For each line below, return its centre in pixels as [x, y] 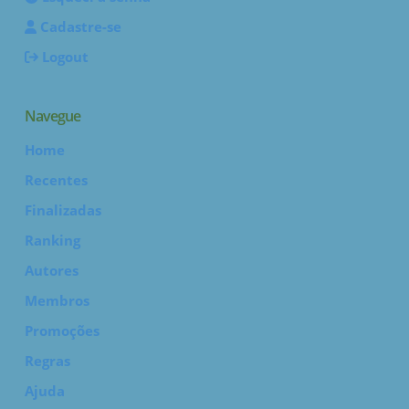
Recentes [56, 180]
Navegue [52, 116]
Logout [63, 57]
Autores [52, 270]
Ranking [52, 240]
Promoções [62, 330]
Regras [47, 361]
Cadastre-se [79, 26]
